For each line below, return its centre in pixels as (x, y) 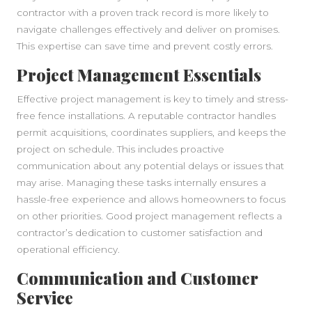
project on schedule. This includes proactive (120, 149)
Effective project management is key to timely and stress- (153, 99)
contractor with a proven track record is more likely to (143, 13)
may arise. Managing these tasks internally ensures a (141, 183)
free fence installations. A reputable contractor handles (146, 116)
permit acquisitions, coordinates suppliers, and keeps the (151, 133)
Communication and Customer (138, 279)
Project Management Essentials (139, 75)
